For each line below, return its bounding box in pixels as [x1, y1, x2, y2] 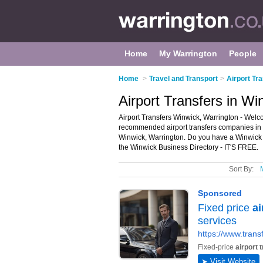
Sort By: [229, 165, 254, 173]
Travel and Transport [149, 75, 218, 83]
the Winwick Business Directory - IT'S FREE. [119, 143, 258, 151]
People [229, 49, 257, 58]
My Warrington [159, 49, 217, 58]
